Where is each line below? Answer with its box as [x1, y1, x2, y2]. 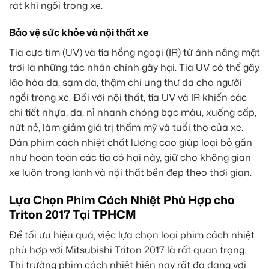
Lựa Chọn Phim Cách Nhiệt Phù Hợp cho [9, 192, 235, 208]
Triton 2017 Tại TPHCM [9, 206, 136, 223]
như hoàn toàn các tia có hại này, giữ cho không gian [9, 151, 251, 165]
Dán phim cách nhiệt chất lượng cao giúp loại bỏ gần [9, 136, 252, 150]
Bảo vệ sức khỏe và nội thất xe [9, 26, 148, 40]
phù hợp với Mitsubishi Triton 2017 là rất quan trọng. [9, 243, 246, 256]
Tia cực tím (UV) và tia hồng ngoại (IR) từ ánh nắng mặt [9, 46, 260, 59]
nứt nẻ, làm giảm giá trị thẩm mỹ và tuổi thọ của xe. [9, 121, 243, 134]
